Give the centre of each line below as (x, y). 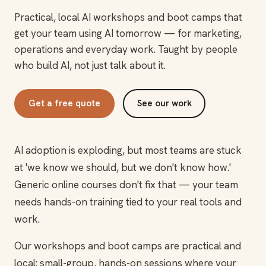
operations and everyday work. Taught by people (126, 49)
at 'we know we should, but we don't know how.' (123, 167)
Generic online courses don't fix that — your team (126, 184)
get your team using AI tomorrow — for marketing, (128, 33)
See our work (164, 103)
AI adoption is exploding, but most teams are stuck (128, 150)
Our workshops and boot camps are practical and (128, 246)
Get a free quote (64, 103)
